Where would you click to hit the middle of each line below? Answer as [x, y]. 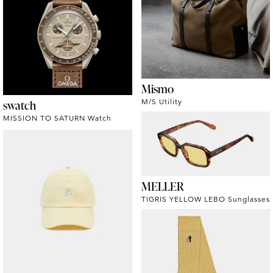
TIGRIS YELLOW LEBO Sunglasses [205, 199]
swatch [19, 105]
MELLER [162, 186]
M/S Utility [161, 101]
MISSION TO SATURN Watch [57, 118]
